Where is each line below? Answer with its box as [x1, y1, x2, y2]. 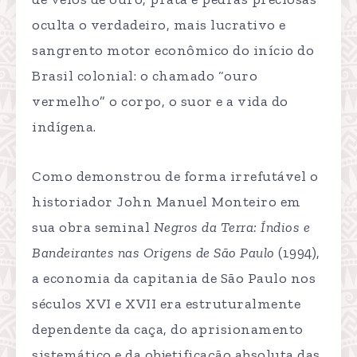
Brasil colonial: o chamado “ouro [32, 67, 257, 85]
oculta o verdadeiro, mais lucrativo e [32, 16, 286, 34]
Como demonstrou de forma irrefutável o [32, 167, 318, 186]
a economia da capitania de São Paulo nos [32, 269, 316, 288]
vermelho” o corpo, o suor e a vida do [32, 92, 288, 111]
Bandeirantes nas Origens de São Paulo [32, 244, 275, 262]
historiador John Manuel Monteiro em [32, 193, 301, 211]
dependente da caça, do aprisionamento [32, 320, 304, 339]
